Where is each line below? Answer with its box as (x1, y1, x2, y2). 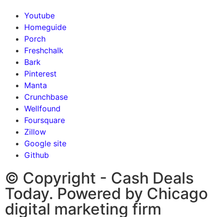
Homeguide (24, 22, 66, 32)
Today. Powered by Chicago (5, 184, 208, 203)
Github (24, 150, 49, 160)
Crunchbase (24, 92, 68, 102)
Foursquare (24, 115, 65, 125)
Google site (24, 138, 66, 148)
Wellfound (24, 103, 61, 113)
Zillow (24, 126, 46, 137)
